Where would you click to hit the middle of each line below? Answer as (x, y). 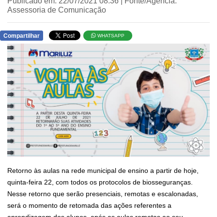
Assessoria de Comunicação (57, 10)
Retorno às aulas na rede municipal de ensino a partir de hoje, (103, 171)
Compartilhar (22, 36)
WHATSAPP (110, 36)
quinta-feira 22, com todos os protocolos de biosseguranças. (100, 182)
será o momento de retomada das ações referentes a (89, 206)
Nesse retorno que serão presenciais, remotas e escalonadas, (103, 194)
